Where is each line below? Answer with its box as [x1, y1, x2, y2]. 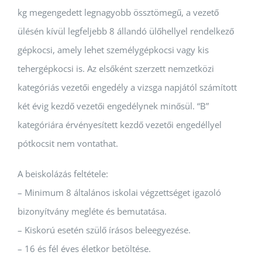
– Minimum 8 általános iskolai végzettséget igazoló [18, 186, 221, 198]
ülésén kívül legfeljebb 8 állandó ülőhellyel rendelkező [18, 25, 234, 37]
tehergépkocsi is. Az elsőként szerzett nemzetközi [18, 62, 214, 74]
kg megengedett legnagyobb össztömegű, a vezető [18, 6, 219, 18]
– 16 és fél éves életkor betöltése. [18, 242, 151, 254]
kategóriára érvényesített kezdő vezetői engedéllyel [18, 118, 222, 130]
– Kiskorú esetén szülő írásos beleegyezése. [18, 223, 191, 236]
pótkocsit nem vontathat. [18, 137, 118, 149]
